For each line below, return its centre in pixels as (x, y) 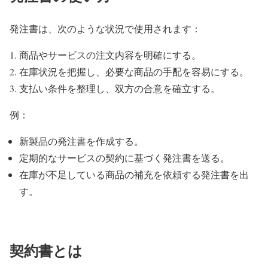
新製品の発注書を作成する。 (81, 141)
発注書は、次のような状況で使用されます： (105, 28)
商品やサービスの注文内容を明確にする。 (110, 54)
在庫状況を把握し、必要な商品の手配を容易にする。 (134, 71)
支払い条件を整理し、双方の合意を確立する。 (120, 88)
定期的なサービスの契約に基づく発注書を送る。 (124, 157)
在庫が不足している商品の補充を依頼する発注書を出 (134, 174)
